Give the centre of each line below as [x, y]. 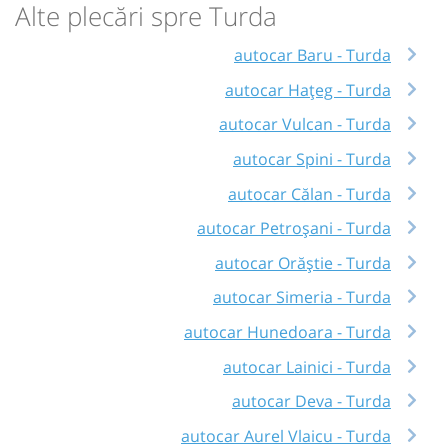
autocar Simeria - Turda [302, 297]
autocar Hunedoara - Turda [287, 332]
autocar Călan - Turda [309, 193]
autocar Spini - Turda [312, 158]
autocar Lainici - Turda [307, 366]
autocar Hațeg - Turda [308, 89]
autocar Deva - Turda [311, 401]
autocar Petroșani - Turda [294, 228]
